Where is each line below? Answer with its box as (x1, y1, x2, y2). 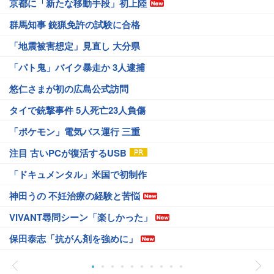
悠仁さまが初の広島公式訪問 (9, 82, 128, 95)
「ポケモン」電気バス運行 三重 (9, 125, 140, 138)
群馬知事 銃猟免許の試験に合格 (9, 18, 140, 31)
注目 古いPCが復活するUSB (9, 146, 127, 160)
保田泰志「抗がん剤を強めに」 (9, 232, 138, 245)
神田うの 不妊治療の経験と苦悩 (9, 189, 140, 202)
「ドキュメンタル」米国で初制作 (9, 168, 147, 181)
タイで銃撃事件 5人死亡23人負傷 (9, 103, 146, 117)
